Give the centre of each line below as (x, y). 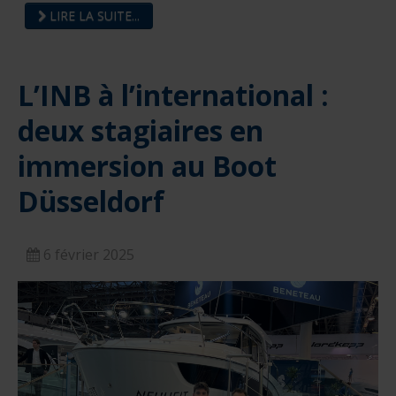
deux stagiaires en (141, 131)
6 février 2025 (89, 255)
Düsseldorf (91, 202)
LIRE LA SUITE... (93, 16)
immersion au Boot (147, 166)
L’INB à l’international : (173, 95)
